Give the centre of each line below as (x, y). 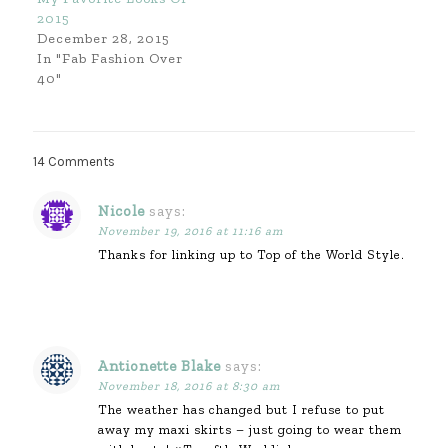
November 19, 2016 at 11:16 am (190, 230)
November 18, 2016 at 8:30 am (189, 385)
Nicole (121, 210)
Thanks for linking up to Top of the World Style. (251, 254)
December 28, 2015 (103, 38)
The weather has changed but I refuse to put (241, 409)
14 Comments (74, 161)
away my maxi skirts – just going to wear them (250, 429)
